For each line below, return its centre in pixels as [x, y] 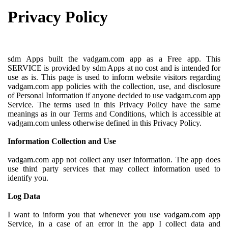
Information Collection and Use [62, 141]
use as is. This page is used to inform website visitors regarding [114, 77]
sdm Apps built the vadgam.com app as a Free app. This [114, 59]
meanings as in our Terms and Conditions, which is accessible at [114, 114]
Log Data [24, 196]
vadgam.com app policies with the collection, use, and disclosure [114, 87]
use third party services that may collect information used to [114, 169]
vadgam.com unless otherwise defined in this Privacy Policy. [105, 123]
